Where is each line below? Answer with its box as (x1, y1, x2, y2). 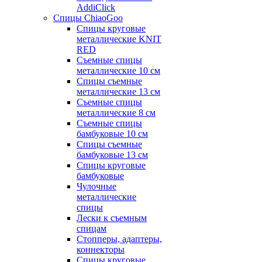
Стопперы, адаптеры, (77, 234, 162, 244)
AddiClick (77, 2, 115, 12)
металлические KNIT (77, 34, 161, 44)
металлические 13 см (77, 87, 160, 96)
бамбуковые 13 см (77, 150, 148, 160)
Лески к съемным (77, 213, 147, 223)
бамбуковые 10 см (77, 129, 148, 139)
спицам (77, 223, 106, 233)
